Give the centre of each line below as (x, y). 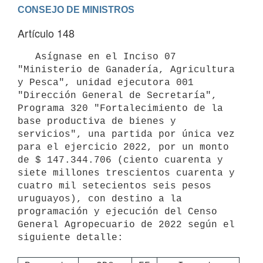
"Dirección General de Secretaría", (117, 95)
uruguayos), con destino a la (100, 199)
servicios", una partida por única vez (126, 134)
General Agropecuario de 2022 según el (126, 225)
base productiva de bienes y (97, 121)
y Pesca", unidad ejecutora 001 (106, 82)
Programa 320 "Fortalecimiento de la (120, 108)
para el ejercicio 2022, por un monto (123, 147)
